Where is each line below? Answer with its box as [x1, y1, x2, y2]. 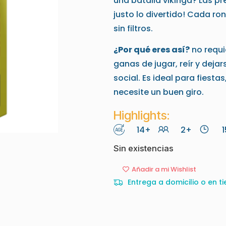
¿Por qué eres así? [114, 44, 190, 56]
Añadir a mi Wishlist [132, 164, 196, 174]
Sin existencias [114, 143, 174, 153]
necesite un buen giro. [114, 86, 204, 98]
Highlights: [114, 107, 169, 123]
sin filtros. [114, 22, 153, 34]
